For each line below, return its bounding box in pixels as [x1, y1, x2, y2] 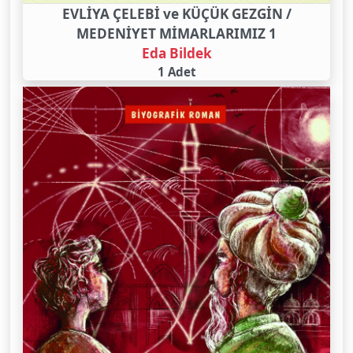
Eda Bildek [141, 44, 212, 63]
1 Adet [157, 64, 196, 80]
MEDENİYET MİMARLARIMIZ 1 [76, 24, 277, 43]
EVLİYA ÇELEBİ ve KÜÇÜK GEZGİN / [61, 5, 292, 24]
